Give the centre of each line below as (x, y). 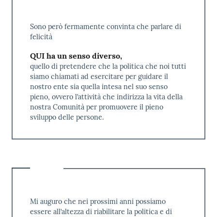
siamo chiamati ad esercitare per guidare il (99, 76)
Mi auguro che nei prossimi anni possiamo (98, 201)
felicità (41, 37)
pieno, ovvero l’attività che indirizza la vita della (106, 97)
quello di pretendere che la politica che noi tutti (108, 66)
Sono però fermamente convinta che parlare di (105, 26)
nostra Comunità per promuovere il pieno (96, 107)
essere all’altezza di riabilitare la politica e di (101, 211)
